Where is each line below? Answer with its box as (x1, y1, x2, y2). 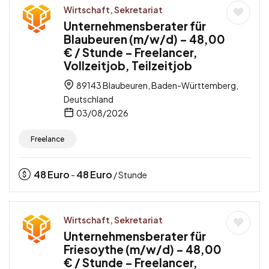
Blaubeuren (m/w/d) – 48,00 (64, 31, 225, 46)
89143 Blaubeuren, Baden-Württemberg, (75, 79, 238, 91)
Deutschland (64, 93, 113, 104)
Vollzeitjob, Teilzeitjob (64, 58, 192, 73)
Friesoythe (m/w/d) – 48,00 (64, 241, 222, 256)
